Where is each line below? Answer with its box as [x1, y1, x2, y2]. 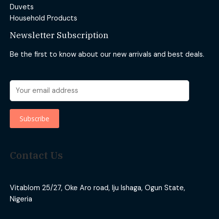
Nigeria [10, 195, 32, 204]
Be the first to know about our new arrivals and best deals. [10, 49, 204, 59]
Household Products [10, 14, 77, 23]
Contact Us [10, 148, 63, 162]
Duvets [10, 2, 34, 12]
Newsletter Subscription [10, 29, 109, 41]
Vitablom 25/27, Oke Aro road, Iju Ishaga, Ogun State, [10, 183, 185, 193]
